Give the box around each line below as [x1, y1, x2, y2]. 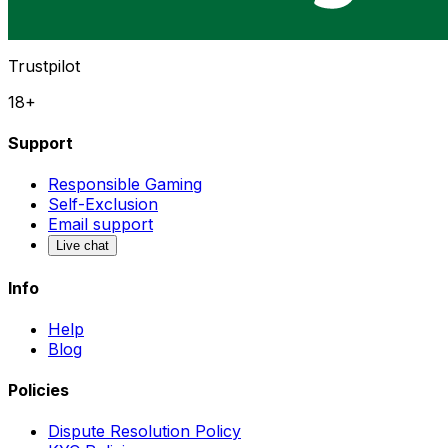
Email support [48, 214, 153, 235]
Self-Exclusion [48, 194, 158, 215]
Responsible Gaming [48, 174, 202, 195]
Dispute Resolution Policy [48, 421, 241, 442]
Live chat [56, 238, 109, 254]
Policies [8, 380, 69, 401]
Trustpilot [8, 55, 80, 76]
